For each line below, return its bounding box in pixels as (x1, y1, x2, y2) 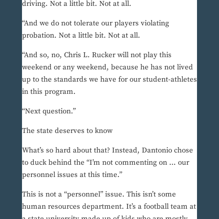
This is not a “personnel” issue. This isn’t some (22, 190, 176, 199)
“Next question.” (22, 107, 76, 116)
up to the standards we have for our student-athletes (22, 75, 197, 85)
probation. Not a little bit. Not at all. (22, 31, 140, 41)
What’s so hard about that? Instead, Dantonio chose (22, 146, 193, 155)
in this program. (22, 87, 76, 97)
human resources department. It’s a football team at (22, 202, 196, 212)
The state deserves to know (22, 126, 112, 136)
